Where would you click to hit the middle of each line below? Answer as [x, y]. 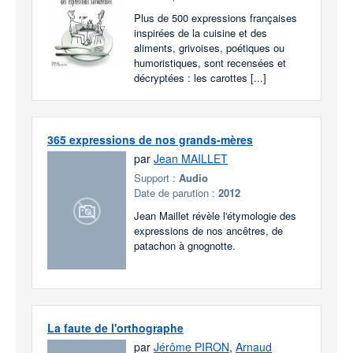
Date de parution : [176, 193]
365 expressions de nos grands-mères [150, 139]
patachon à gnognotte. [185, 245]
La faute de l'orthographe [115, 328]
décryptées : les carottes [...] [200, 78]
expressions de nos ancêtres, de [208, 230]
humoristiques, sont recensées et [210, 63]
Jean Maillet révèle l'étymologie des [215, 216]
